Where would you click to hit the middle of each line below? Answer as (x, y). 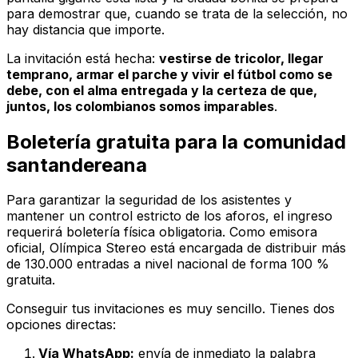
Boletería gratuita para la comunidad (176, 141)
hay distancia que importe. (86, 29)
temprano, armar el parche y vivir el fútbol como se (169, 74)
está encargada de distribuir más (246, 248)
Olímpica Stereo (98, 248)
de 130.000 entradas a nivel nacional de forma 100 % (168, 264)
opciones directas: (61, 325)
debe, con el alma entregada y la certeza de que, (162, 90)
